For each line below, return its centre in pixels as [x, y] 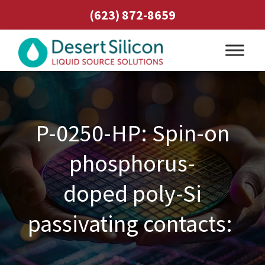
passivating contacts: [132, 224]
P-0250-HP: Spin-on [132, 133]
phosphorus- [132, 163]
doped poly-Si [132, 193]
